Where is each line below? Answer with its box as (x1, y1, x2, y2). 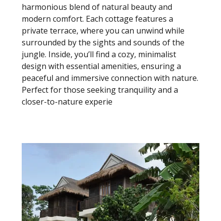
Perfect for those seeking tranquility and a (22, 84, 178, 95)
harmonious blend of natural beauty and (22, 1, 172, 12)
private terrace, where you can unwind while (22, 25, 184, 36)
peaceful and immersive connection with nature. (22, 72, 198, 83)
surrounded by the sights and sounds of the (22, 37, 184, 48)
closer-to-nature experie (22, 96, 112, 107)
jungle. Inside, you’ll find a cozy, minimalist (22, 48, 176, 60)
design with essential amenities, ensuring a (22, 60, 181, 72)
